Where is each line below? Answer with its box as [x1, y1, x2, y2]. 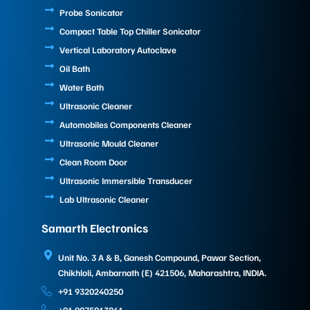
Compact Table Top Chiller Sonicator [59, 26, 201, 37]
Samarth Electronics [42, 221, 148, 235]
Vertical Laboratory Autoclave [59, 44, 176, 55]
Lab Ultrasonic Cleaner [59, 194, 149, 205]
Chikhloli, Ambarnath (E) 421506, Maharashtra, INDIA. [57, 267, 266, 278]
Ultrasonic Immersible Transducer [59, 175, 192, 186]
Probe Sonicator [59, 7, 123, 18]
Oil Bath [59, 63, 90, 74]
